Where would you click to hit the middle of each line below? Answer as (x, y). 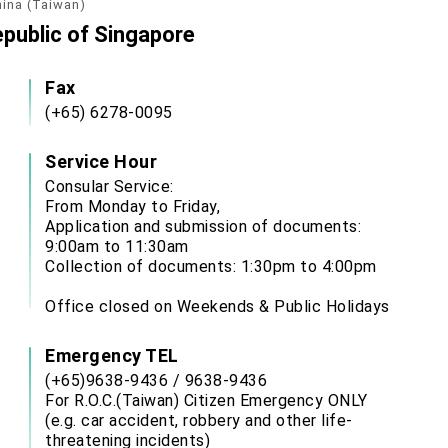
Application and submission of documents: (203, 226)
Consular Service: (109, 186)
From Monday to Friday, (132, 206)
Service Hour (101, 161)
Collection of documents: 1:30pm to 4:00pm (211, 266)
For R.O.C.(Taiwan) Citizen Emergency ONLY (206, 400)
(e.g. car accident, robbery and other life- (199, 420)
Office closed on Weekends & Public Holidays (217, 306)
